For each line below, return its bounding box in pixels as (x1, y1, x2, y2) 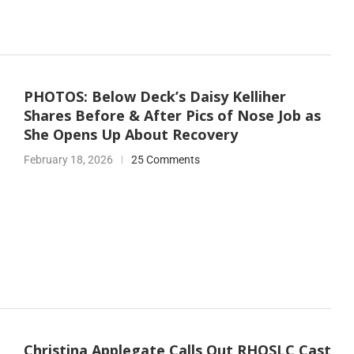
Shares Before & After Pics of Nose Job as (23, 105, 321, 125)
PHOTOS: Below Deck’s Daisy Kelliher (23, 86, 286, 106)
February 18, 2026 (23, 153, 113, 166)
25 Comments (130, 153, 200, 166)
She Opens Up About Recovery (23, 124, 238, 144)
